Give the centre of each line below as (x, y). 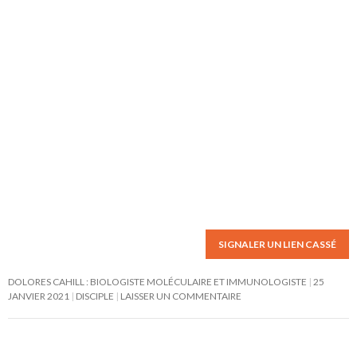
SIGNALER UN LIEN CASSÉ (277, 244)
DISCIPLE (95, 296)
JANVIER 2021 (39, 296)
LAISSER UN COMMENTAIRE (181, 296)
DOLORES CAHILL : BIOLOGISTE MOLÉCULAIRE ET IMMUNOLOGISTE (157, 282)
